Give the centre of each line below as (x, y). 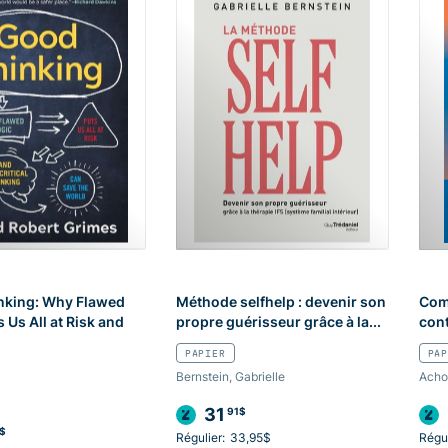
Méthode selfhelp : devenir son (280, 302)
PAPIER (205, 353)
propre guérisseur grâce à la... (278, 322)
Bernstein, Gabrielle (230, 377)
